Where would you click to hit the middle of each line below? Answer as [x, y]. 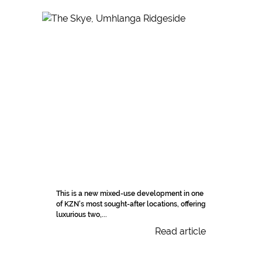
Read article [180, 231]
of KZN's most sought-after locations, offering [131, 204]
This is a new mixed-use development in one [130, 193]
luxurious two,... [82, 214]
